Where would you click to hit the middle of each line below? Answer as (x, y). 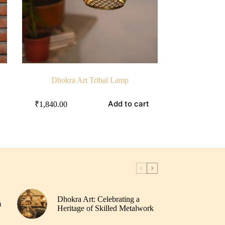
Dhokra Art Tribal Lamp (90, 80)
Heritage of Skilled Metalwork (105, 208)
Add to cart (129, 104)
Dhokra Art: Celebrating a (98, 199)
